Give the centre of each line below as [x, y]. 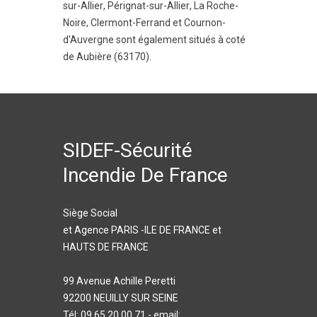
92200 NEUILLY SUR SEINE [121, 298]
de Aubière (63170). [107, 57]
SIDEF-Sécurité [128, 150]
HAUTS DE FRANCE [106, 247]
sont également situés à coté [180, 40]
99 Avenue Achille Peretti [119, 281]
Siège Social [90, 213]
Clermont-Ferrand [131, 23]
